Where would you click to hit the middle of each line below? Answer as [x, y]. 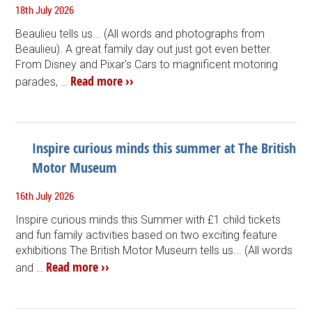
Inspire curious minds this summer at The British [164, 148]
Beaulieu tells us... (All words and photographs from [140, 33]
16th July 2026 [45, 195]
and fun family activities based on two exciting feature [147, 235]
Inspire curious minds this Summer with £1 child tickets [148, 219]
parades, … [43, 81]
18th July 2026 [45, 9]
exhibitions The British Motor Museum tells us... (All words [154, 250]
